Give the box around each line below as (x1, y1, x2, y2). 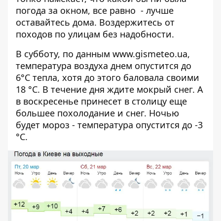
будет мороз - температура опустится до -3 (16, 119, 203, 131)
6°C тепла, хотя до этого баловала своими (16, 72, 199, 83)
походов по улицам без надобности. (16, 28, 174, 40)
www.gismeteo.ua (112, 48, 187, 60)
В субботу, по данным (16, 48, 112, 60)
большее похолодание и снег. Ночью (16, 107, 179, 119)
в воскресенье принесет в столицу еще (16, 95, 187, 107)
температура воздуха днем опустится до (16, 60, 191, 72)
